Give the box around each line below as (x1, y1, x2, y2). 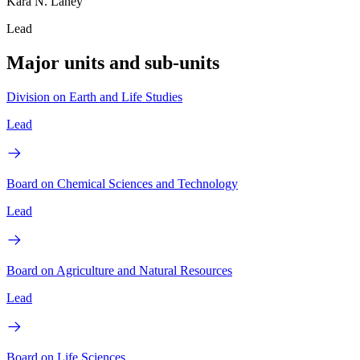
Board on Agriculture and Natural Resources (6, 263, 232, 277)
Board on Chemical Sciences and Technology (6, 176, 238, 190)
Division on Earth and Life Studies (6, 89, 182, 104)
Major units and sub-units (6, 52, 219, 74)
